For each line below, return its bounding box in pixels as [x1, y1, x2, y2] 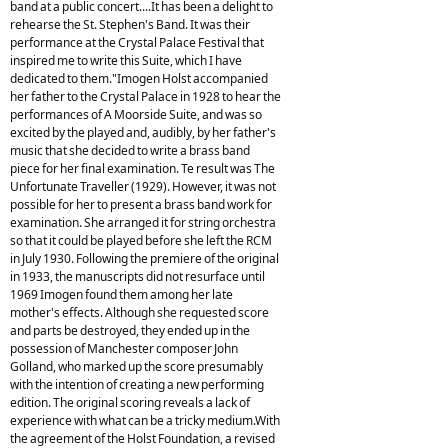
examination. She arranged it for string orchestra [10, 213, 276, 231]
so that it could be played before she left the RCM [10, 231, 272, 249]
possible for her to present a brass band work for [10, 195, 272, 213]
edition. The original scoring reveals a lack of [10, 393, 250, 411]
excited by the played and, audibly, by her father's [10, 123, 276, 141]
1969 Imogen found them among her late [10, 285, 233, 303]
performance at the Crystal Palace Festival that [10, 33, 264, 51]
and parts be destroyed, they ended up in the [10, 321, 250, 339]
